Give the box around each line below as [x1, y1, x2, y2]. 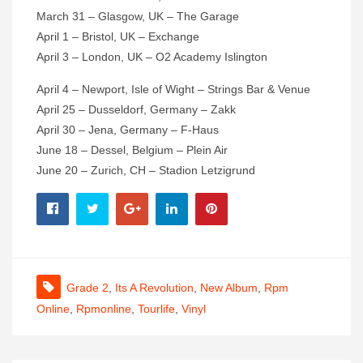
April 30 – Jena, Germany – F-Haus [36, 123, 219, 137]
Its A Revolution [115, 281, 194, 295]
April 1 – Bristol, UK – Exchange [36, 30, 199, 44]
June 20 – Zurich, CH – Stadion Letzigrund [36, 164, 255, 177]
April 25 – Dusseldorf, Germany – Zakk [36, 103, 236, 117]
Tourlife [138, 302, 175, 316]
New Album [200, 281, 258, 295]
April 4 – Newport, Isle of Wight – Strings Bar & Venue [36, 83, 310, 96]
